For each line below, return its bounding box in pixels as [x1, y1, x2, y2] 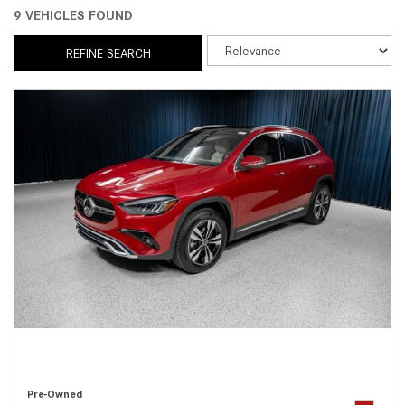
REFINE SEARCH [65, 46, 151, 61]
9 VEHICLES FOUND [14, 8, 132, 23]
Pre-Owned [27, 388, 82, 400]
